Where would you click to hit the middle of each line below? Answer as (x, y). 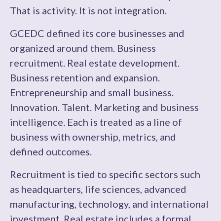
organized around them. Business (83, 48)
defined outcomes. (51, 151)
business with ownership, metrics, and (93, 137)
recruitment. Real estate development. (95, 63)
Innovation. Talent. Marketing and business (104, 107)
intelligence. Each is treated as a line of (96, 122)
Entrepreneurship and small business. (92, 92)
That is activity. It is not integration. (88, 10)
